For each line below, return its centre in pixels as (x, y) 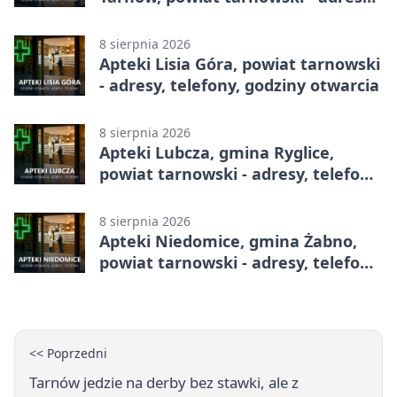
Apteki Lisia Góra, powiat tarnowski (240, 63)
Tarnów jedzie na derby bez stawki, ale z (164, 382)
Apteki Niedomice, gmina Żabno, (228, 241)
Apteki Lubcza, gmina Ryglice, (217, 152)
